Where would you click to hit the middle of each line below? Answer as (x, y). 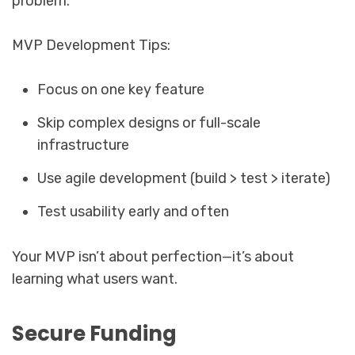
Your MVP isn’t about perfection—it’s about (153, 256)
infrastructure (84, 145)
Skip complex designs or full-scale (149, 122)
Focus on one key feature (121, 89)
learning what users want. (95, 279)
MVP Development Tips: (91, 45)
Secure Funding (94, 334)
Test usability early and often (134, 211)
